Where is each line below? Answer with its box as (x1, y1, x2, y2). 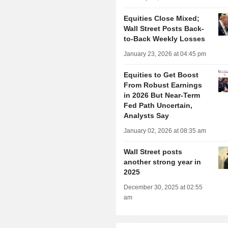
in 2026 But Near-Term (124, 91, 201, 100)
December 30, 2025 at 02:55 (124, 184, 203, 191)
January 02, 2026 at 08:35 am (124, 127, 207, 135)
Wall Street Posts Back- (124, 24, 205, 33)
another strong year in (124, 158, 202, 166)
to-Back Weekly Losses (124, 35, 206, 43)
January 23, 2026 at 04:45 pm (124, 50, 207, 58)
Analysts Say (124, 111, 169, 120)
